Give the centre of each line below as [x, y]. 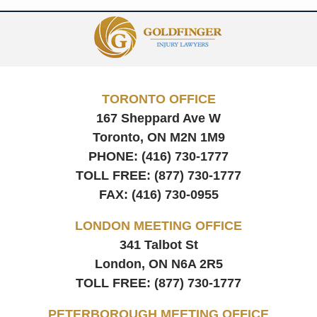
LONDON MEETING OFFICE [158, 225]
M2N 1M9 [197, 137]
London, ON [131, 264]
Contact [180, 20]
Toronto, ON [129, 137]
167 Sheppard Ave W [158, 118]
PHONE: [115, 156]
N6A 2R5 [197, 264]
